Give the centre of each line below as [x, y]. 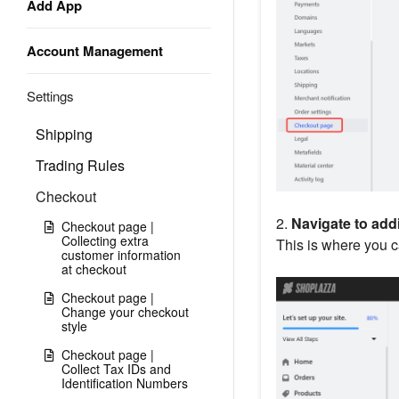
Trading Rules [80, 165]
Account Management [95, 51]
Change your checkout [125, 312]
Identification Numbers [125, 383]
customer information [121, 255]
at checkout [94, 269]
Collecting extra [105, 240]
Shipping [64, 134]
